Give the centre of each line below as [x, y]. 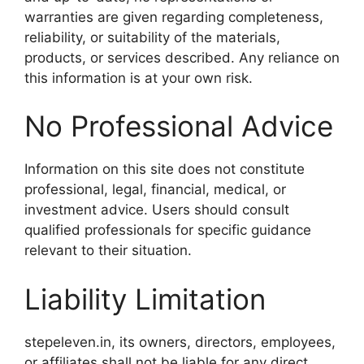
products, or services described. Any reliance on [182, 57]
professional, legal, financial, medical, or [155, 189]
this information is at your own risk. [139, 78]
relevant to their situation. [108, 250]
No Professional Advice [179, 126]
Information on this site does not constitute [165, 169]
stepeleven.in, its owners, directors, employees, [180, 342]
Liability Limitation [145, 299]
